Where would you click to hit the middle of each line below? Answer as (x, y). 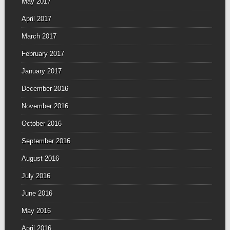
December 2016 (45, 88)
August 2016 (40, 158)
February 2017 (43, 53)
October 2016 (41, 123)
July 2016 (36, 176)
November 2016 (45, 106)
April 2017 (36, 18)
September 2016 (46, 141)
